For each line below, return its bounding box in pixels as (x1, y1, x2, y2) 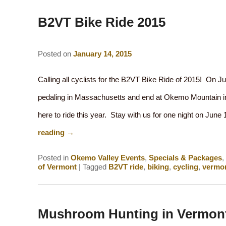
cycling (173, 162, 198, 172)
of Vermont (37, 162, 77, 172)
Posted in (37, 153, 69, 162)
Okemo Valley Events (70, 153, 145, 162)
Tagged (82, 162, 106, 172)
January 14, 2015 (73, 49, 132, 58)
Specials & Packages (148, 153, 222, 162)
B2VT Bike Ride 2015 (37, 14, 165, 30)
